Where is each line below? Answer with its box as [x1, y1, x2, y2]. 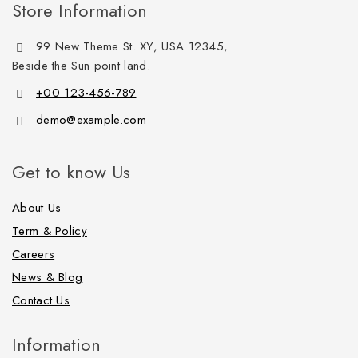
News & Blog [12, 268, 83, 286]
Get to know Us [12, 159, 130, 185]
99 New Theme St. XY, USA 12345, [36, 38, 229, 55]
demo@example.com [36, 111, 146, 129]
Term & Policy [12, 222, 87, 240]
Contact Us [12, 292, 70, 309]
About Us [12, 199, 62, 217]
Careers [12, 245, 55, 263]
